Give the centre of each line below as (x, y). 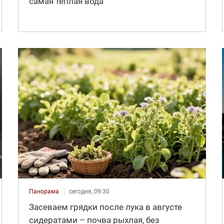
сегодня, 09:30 (89, 192)
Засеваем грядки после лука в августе (105, 207)
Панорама (44, 192)
